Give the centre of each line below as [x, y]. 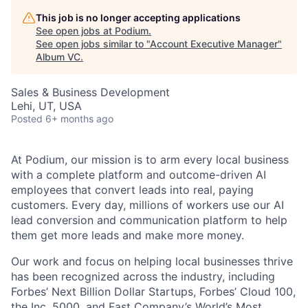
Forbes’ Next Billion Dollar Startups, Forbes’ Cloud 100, [153, 291]
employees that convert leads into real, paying [132, 190]
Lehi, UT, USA [46, 106]
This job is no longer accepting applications [138, 18]
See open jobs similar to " [93, 44]
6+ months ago [79, 119]
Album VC [58, 57]
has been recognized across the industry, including [143, 276]
